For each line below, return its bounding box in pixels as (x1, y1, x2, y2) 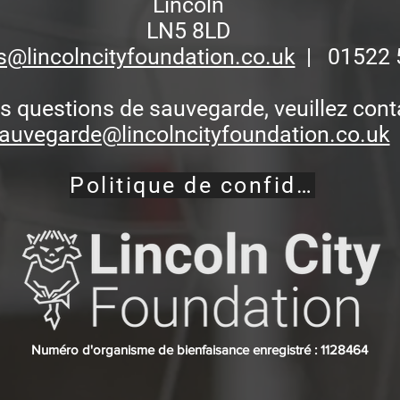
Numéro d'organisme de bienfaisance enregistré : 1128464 (31, 342, 368, 357)
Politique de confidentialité (296, 172, 312, 198)
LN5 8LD (146, 18, 230, 44)
